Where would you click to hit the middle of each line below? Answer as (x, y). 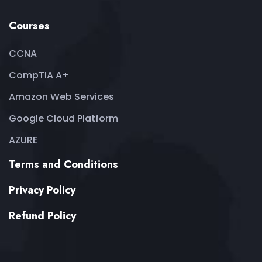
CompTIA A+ (39, 75)
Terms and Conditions (63, 164)
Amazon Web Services (61, 96)
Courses (29, 25)
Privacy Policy (42, 190)
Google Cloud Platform (63, 118)
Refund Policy (42, 216)
